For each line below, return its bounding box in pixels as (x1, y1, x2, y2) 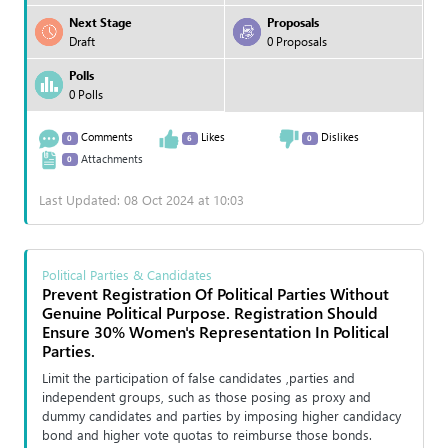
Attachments (77, 150, 143, 166)
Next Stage (69, 14, 132, 31)
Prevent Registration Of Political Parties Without (42, 282, 389, 304)
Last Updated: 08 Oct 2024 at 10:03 (39, 190, 244, 208)
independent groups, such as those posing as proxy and (42, 387, 371, 405)
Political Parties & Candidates (42, 265, 212, 283)
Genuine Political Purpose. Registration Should (42, 301, 378, 323)
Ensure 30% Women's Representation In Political (42, 320, 389, 342)
